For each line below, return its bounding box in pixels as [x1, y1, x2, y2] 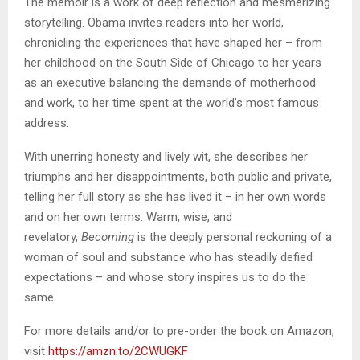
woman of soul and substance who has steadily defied [24, 249, 313, 264]
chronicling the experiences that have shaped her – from [24, 35, 322, 50]
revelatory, [24, 229, 81, 244]
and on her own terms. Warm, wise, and [24, 209, 232, 224]
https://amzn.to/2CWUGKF [48, 343, 188, 358]
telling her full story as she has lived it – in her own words [24, 189, 326, 204]
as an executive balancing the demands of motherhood [24, 75, 316, 90]
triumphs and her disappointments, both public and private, [24, 169, 332, 184]
